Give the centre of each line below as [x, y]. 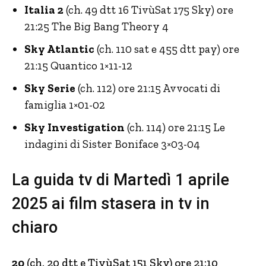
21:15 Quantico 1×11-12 [78, 66]
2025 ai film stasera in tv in [111, 204]
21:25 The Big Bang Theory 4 [96, 27]
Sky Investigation [75, 128]
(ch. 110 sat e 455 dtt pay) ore [167, 49]
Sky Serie [50, 88]
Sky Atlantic [59, 49]
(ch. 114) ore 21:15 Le [175, 128]
